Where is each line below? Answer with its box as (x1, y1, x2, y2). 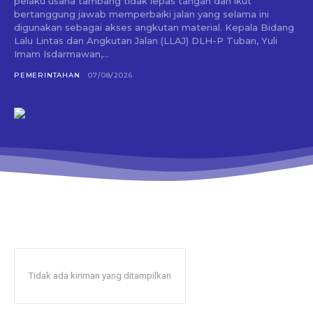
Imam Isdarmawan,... (14, 48, 109, 59)
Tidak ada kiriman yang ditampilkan (29, 270, 171, 281)
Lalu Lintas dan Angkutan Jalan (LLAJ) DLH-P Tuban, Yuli (14, 34, 277, 46)
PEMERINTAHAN (14, 70, 80, 80)
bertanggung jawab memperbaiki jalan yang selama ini (14, 8, 269, 20)
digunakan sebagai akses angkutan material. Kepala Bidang (14, 21, 225, 33)
